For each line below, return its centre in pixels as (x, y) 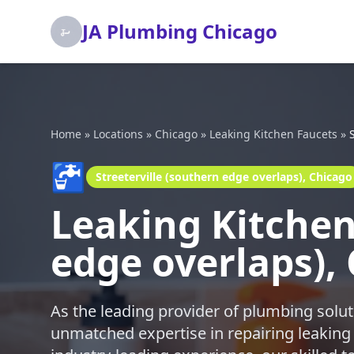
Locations (118, 134)
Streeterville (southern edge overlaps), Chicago (224, 177)
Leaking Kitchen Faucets (273, 134)
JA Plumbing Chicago (180, 31)
